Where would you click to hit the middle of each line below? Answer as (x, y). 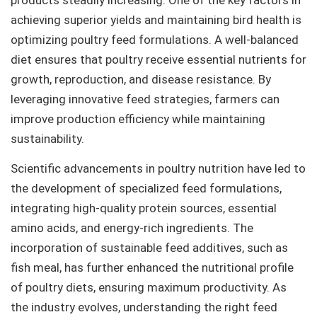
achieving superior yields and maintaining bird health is (156, 19)
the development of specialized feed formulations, (146, 188)
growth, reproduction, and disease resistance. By (141, 79)
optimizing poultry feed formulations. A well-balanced (155, 39)
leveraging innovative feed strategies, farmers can (145, 99)
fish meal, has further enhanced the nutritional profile (152, 267)
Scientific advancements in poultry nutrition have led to (158, 168)
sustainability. (47, 138)
